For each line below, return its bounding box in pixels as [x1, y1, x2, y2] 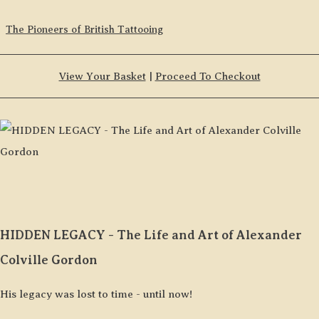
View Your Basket [58, 70, 146, 82]
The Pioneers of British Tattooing [6, 23, 163, 35]
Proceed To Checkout [155, 70, 261, 82]
